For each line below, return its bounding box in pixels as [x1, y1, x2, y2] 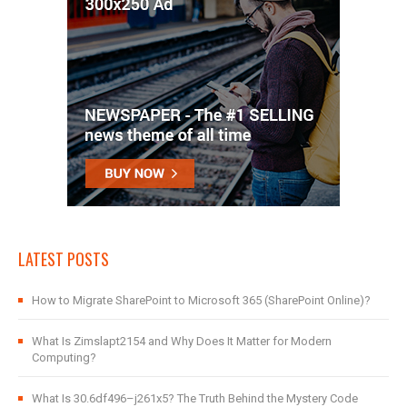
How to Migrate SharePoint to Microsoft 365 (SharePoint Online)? [32, 293, 371, 308]
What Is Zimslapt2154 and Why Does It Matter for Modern [32, 334, 332, 349]
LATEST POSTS [18, 247, 109, 272]
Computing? [32, 351, 96, 365]
